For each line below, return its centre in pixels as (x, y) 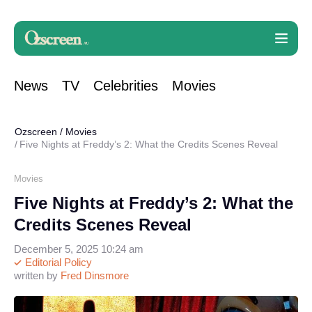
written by (37, 275)
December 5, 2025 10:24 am (79, 249)
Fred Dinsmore (95, 275)
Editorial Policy (57, 262)
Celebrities (126, 86)
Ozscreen (36, 132)
